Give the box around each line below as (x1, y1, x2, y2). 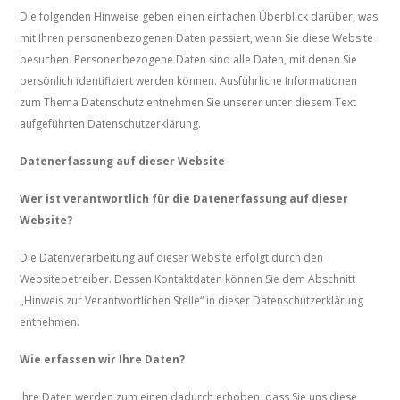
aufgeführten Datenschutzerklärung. (20, 116, 202, 132)
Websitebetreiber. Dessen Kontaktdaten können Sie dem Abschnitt (20, 271, 356, 287)
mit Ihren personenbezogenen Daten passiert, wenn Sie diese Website (20, 30, 374, 46)
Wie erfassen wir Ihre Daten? (20, 352, 186, 368)
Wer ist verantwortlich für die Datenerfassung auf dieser (20, 191, 349, 207)
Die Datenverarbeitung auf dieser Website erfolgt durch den (20, 250, 324, 266)
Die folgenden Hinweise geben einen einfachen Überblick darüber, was (20, 9, 379, 25)
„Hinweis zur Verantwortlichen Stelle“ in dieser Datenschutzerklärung (20, 293, 364, 309)
